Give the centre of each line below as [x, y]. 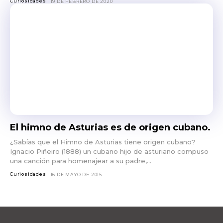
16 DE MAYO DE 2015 [76, 174]
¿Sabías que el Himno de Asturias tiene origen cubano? [103, 142]
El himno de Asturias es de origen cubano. [110, 127]
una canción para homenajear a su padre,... [81, 161]
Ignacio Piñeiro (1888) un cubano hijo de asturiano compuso [109, 151]
